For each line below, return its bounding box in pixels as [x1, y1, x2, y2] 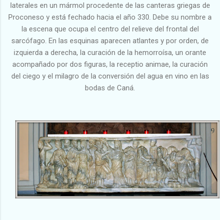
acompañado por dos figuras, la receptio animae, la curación [12, 59, 208, 69]
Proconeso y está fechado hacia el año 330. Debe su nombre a [8, 12, 212, 22]
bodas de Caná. [85, 83, 135, 92]
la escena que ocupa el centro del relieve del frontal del [21, 24, 199, 33]
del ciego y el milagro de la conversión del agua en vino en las [11, 71, 209, 81]
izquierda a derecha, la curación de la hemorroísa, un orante [14, 48, 206, 57]
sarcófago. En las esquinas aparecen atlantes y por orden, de [11, 36, 209, 45]
